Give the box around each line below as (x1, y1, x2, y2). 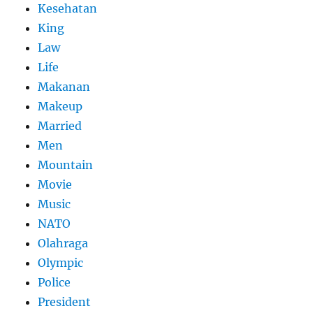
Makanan (38, 80, 91, 94)
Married (38, 119, 82, 133)
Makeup (38, 99, 83, 114)
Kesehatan (38, 1, 98, 16)
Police (38, 275, 71, 290)
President (38, 295, 92, 310)
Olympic (38, 256, 84, 270)
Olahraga (38, 236, 89, 251)
